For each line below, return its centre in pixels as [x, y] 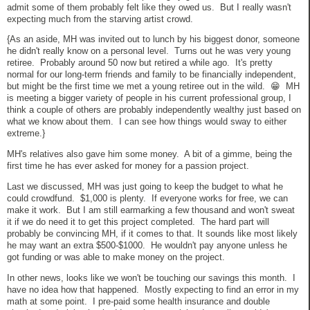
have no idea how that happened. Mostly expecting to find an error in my [153, 289]
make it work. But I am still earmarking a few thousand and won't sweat [151, 210]
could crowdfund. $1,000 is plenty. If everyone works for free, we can [147, 198]
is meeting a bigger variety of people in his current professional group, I [149, 98]
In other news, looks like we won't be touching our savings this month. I [151, 277]
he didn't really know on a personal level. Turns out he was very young [149, 51]
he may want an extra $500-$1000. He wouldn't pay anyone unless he [147, 245]
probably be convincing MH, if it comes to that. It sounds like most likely [152, 234]
